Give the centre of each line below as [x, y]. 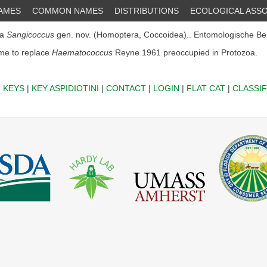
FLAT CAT [206, 88]
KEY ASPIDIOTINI [65, 88]
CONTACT [126, 88]
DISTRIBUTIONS [147, 11]
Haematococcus [82, 52]
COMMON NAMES [68, 11]
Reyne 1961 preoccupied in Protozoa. [185, 52]
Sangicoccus [30, 35]
